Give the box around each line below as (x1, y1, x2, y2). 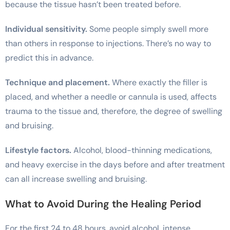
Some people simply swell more (87, 23, 208, 34)
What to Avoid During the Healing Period (5, 197, 201, 210)
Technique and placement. (5, 76, 110, 88)
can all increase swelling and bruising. (5, 173, 147, 184)
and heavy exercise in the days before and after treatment (5, 159, 225, 170)
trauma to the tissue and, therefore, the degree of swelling (5, 105, 222, 117)
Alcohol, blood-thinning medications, (71, 144, 212, 156)
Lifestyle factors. (5, 144, 71, 156)
